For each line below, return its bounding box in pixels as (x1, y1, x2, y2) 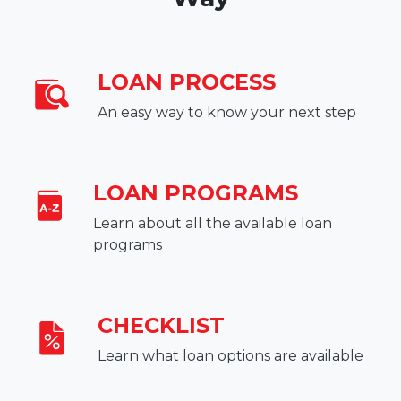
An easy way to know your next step (98, 103, 356, 121)
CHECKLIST (98, 311, 225, 338)
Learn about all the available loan (92, 214, 332, 232)
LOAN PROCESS (98, 68, 276, 95)
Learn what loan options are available (98, 346, 363, 364)
